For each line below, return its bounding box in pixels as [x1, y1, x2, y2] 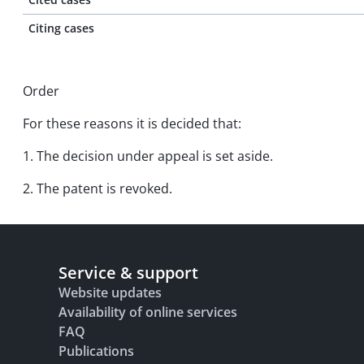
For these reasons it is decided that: [23, 115, 241, 132]
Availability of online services [58, 303, 237, 321]
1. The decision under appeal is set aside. [23, 147, 273, 165]
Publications [58, 342, 134, 360]
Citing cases [28, 20, 94, 36]
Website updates [58, 284, 162, 301]
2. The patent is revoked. [23, 180, 172, 197]
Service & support [58, 262, 198, 284]
